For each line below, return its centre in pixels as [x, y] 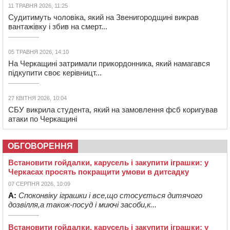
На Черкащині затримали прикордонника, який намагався [109, 63]
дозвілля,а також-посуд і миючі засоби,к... [82, 204]
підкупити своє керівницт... [55, 72]
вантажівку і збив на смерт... [58, 26]
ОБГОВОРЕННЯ [40, 146]
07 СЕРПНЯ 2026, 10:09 [39, 184]
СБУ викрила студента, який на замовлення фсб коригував [113, 109]
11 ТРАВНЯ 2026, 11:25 [38, 5]
